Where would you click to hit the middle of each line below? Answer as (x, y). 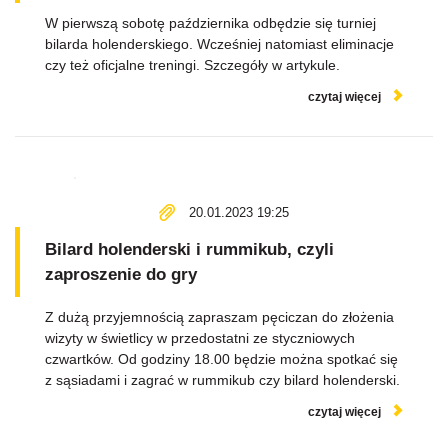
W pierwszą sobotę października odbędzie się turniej (210, 23)
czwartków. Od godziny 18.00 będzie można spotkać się (221, 359)
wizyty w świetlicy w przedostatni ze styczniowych (200, 338)
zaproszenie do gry (121, 274)
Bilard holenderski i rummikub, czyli (189, 249)
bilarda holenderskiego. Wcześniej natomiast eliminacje (219, 44)
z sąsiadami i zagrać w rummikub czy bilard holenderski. (222, 380)
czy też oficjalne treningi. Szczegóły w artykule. (192, 65)
